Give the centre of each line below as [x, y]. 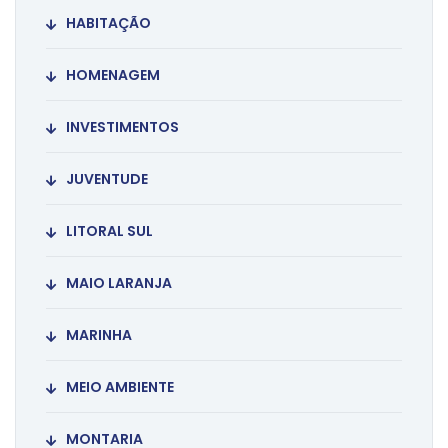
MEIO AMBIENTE [120, 387]
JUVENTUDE [107, 179]
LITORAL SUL [109, 231]
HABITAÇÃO [108, 23]
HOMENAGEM [113, 75]
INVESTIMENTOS [122, 127]
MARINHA [99, 335]
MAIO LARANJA [119, 283]
